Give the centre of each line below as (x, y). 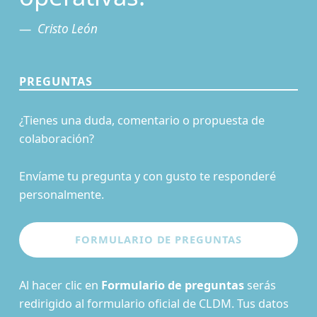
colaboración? (56, 139)
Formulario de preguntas (172, 285)
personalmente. (61, 194)
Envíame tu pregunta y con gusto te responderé (147, 176)
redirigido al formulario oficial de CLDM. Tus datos (154, 303)
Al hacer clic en (60, 285)
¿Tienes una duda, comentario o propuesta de (142, 121)
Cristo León (67, 28)
